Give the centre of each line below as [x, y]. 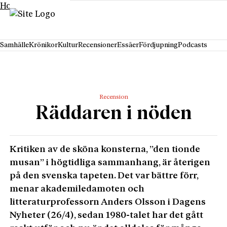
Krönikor [43, 45]
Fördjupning [158, 45]
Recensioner [98, 45]
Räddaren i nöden [113, 113]
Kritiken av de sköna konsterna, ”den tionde [105, 149]
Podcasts [193, 45]
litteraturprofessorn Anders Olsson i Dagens [108, 202]
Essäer [128, 45]
